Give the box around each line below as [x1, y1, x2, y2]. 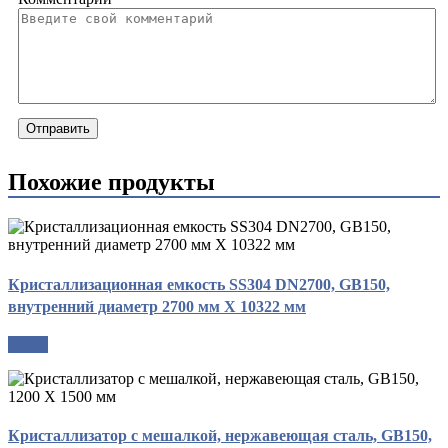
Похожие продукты [8, 169, 215, 196]
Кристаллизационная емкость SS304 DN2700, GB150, [8, 275, 390, 293]
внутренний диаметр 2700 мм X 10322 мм [8, 297, 306, 315]
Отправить [26, 121, 90, 137]
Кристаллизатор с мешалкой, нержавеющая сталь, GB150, [8, 427, 432, 445]
